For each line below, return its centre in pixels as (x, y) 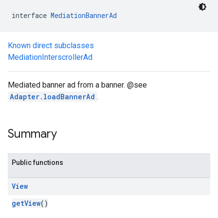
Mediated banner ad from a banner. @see (77, 85)
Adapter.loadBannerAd (52, 97)
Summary (32, 134)
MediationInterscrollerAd (50, 57)
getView (26, 203)
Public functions (37, 163)
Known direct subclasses (51, 45)
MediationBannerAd (84, 15)
